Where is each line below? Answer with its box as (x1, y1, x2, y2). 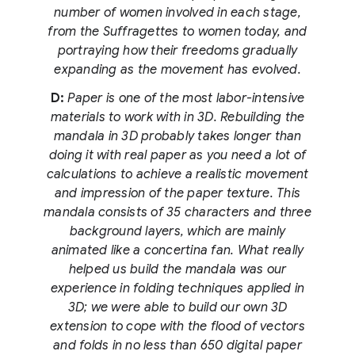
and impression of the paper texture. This (54, 185, 301, 202)
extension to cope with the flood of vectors (50, 319, 305, 335)
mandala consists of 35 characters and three (44, 204, 311, 221)
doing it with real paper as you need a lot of (48, 147, 307, 164)
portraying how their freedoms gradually (57, 43, 298, 59)
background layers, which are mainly (69, 223, 286, 240)
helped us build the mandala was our (68, 261, 287, 278)
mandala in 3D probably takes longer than (53, 128, 302, 145)
